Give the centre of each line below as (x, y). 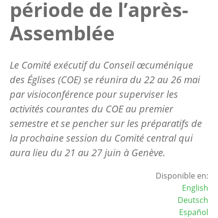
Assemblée (62, 33)
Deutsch (193, 200)
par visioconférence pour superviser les (94, 94)
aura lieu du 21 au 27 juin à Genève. (88, 152)
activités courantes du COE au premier (91, 109)
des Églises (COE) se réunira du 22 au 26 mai (105, 79)
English (195, 188)
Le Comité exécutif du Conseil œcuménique (101, 65)
